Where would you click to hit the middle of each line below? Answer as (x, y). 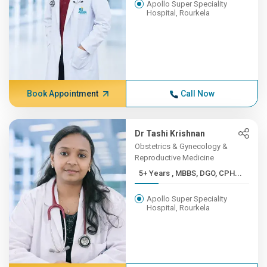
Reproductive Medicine (175, 158)
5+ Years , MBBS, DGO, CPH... (207, 173)
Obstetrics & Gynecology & (181, 146)
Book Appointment (62, 94)
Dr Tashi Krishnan (170, 133)
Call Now (197, 94)
